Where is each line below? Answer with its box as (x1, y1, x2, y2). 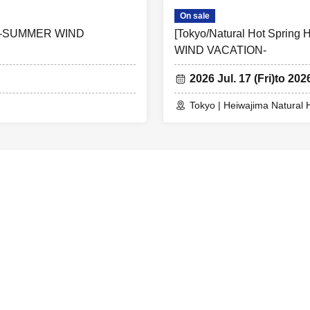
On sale (180, 11, 210, 21)
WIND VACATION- (174, 44, 266, 56)
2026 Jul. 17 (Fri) (190, 73, 275, 84)
